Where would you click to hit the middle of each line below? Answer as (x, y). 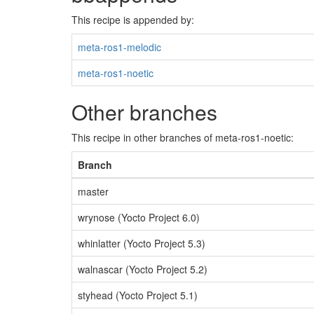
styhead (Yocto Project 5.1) (138, 295)
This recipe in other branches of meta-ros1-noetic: (183, 137)
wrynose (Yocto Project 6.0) (139, 217)
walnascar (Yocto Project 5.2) (143, 269)
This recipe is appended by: (133, 20)
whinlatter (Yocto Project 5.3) (142, 243)
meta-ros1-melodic (120, 47)
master (93, 191)
